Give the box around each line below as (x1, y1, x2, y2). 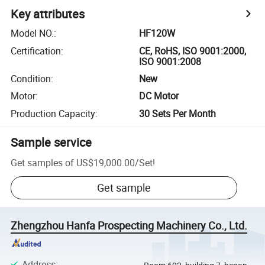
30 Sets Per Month (139, 106, 216, 120)
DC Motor (139, 89, 179, 103)
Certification (11, 44, 62, 57)
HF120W (139, 27, 176, 40)
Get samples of (11, 156, 75, 169)
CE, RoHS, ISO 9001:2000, (139, 44, 247, 57)
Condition (11, 72, 51, 85)
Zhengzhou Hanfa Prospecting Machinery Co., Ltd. (11, 218, 248, 233)
